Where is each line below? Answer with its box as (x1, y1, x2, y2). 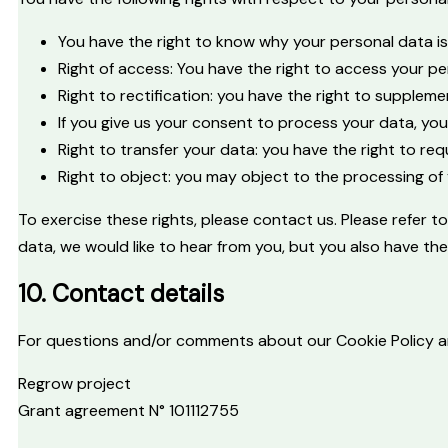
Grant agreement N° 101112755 (18, 399, 239, 421)
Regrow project (18, 372, 131, 394)
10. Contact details (18, 277, 224, 309)
